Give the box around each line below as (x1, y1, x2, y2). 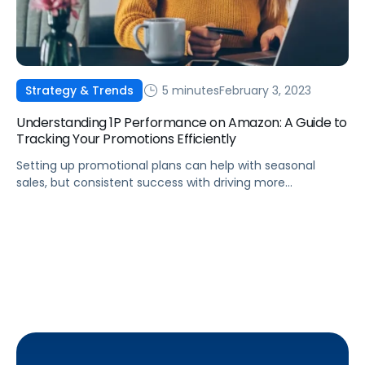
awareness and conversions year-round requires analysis (16, 191, 340, 209)
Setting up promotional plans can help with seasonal (16, 157, 315, 174)
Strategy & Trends (25, 82, 134, 99)
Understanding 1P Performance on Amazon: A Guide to (16, 113, 347, 133)
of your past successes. (16, 209, 151, 226)
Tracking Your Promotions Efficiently (16, 130, 236, 149)
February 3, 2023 (219, 81, 311, 99)
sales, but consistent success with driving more (16, 174, 285, 191)
